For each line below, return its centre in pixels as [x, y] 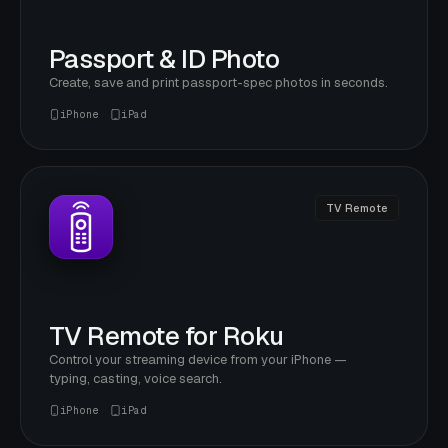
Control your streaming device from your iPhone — [198, 359]
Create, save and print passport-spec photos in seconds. [218, 82]
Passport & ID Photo [164, 58]
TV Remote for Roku [166, 335]
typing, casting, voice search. [135, 378]
